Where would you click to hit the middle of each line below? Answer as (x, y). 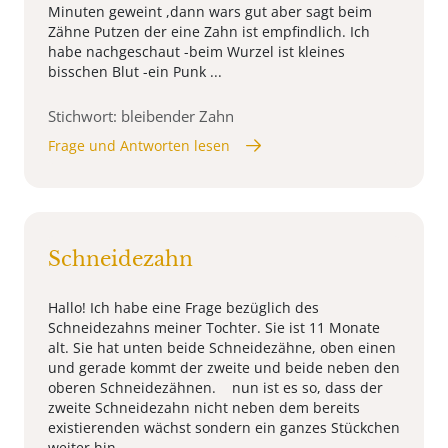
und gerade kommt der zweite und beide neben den (224, 367)
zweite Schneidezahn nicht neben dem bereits (204, 407)
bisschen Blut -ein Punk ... (135, 71)
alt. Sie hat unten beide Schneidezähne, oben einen (222, 347)
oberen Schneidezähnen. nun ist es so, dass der (215, 387)
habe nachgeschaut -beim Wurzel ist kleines (196, 51)
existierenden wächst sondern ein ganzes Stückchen (224, 427)
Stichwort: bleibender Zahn (141, 115)
